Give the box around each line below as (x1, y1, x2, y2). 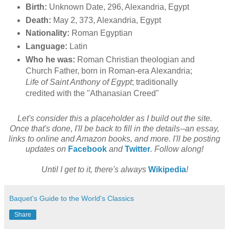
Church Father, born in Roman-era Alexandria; (25, 66, 192, 76)
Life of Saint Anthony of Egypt (25, 78, 132, 87)
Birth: (25, 2, 47, 11)
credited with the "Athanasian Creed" (25, 89, 159, 98)
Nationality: (25, 29, 70, 38)
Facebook (68, 145, 109, 154)
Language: (25, 42, 67, 51)
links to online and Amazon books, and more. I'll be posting (9, 134, 220, 144)
